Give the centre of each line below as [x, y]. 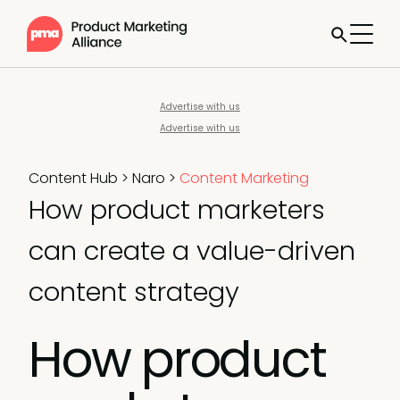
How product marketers [177, 210]
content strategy [134, 292]
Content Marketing [244, 178]
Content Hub [73, 178]
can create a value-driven [192, 251]
